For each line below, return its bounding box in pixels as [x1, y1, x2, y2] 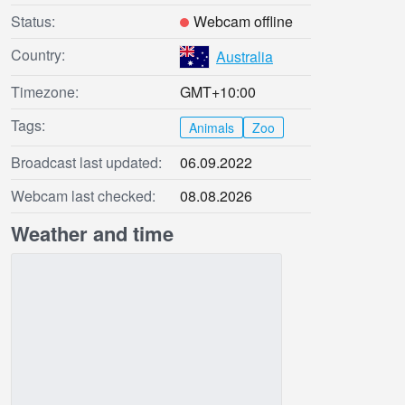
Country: [11, 44, 65, 66]
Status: [11, 11, 55, 33]
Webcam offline [193, 11, 293, 33]
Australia [216, 46, 273, 68]
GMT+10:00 [180, 81, 256, 103]
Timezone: [11, 81, 79, 103]
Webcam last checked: [11, 185, 155, 207]
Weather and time [11, 219, 174, 249]
